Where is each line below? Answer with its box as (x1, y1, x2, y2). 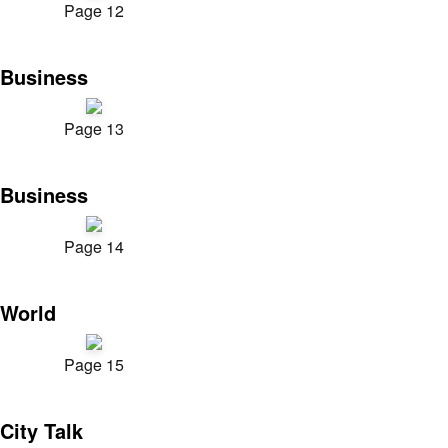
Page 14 (64, 235, 124, 258)
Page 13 (64, 117, 124, 140)
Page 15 (64, 353, 124, 376)
